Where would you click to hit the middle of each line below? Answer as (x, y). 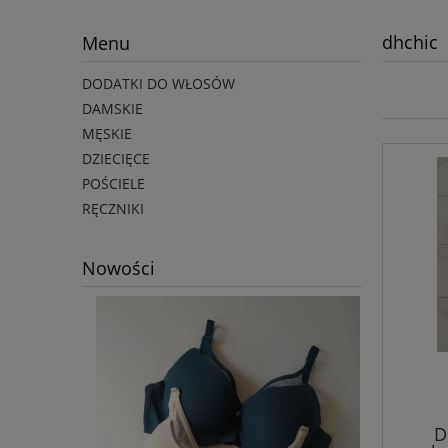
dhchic (410, 42)
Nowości (118, 268)
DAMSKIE (112, 109)
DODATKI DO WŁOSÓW (158, 84)
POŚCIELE (113, 184)
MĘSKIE (107, 134)
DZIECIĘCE (116, 159)
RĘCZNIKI (113, 209)
